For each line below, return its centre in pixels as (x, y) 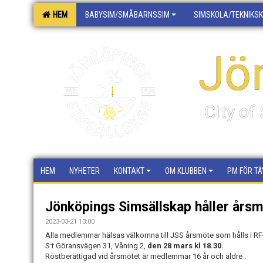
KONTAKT (129, 171)
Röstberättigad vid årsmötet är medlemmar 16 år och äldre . (146, 256)
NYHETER (85, 171)
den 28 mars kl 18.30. (186, 246)
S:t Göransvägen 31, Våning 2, (96, 246)
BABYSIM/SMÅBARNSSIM (127, 15)
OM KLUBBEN (186, 171)
